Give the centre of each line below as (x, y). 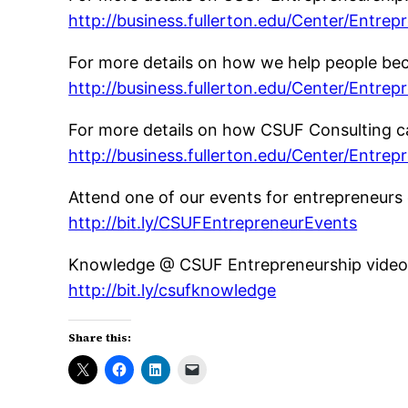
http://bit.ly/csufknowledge (173, 291)
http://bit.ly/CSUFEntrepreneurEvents (213, 223)
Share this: (100, 338)
